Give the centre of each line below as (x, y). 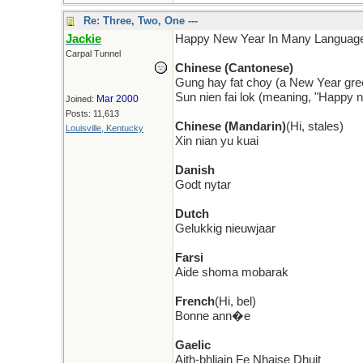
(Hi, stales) (315, 126)
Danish (195, 170)
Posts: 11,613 (92, 113)
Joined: (81, 99)
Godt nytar (203, 185)
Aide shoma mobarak (232, 272)
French (195, 301)
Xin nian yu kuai (217, 141)
